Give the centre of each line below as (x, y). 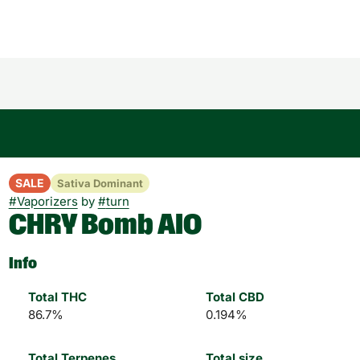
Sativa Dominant (100, 183)
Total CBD (235, 297)
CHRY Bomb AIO (105, 225)
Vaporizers (47, 201)
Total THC (57, 297)
